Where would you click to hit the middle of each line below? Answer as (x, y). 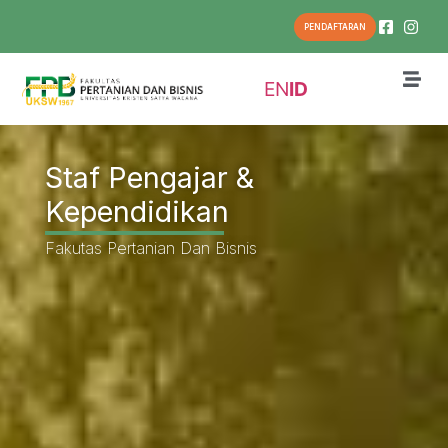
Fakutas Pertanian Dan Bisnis (150, 247)
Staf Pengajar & (149, 177)
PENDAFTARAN (334, 27)
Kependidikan (136, 211)
